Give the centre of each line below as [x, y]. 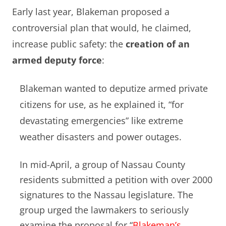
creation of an [158, 44]
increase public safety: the [69, 44]
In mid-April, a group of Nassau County [102, 165]
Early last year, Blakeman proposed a [91, 12]
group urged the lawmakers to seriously [104, 210]
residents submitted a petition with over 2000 [116, 180]
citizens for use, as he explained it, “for [102, 105]
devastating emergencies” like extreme [101, 121]
